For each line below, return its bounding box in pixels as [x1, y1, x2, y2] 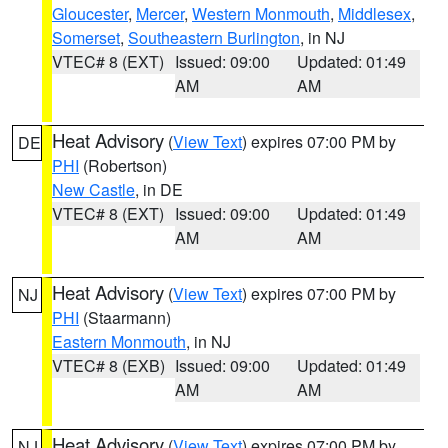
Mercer [136, 2, 184, 25]
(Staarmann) [79, 306, 171, 329]
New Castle [52, 178, 135, 201]
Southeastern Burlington [128, 26, 300, 49]
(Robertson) [79, 154, 167, 177]
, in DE [135, 178, 183, 201]
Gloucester [52, 2, 128, 25]
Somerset [52, 26, 120, 49]
